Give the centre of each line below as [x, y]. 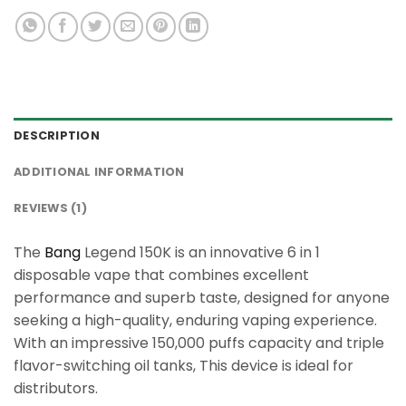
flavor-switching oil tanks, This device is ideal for [184, 365]
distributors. [56, 388]
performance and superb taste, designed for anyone [202, 297]
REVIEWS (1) [50, 208]
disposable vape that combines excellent [161, 275]
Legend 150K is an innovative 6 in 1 [200, 252]
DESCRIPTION [57, 135]
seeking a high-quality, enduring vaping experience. [195, 320]
